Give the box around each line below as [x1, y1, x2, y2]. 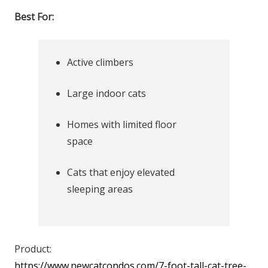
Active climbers [67, 56, 133, 69]
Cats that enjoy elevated [67, 166, 175, 179]
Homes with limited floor [67, 118, 176, 131]
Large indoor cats [67, 87, 146, 100]
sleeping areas [67, 182, 133, 196]
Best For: [14, 10, 54, 23]
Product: [14, 242, 51, 255]
